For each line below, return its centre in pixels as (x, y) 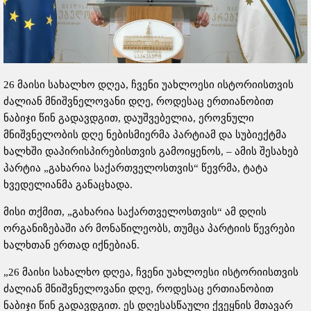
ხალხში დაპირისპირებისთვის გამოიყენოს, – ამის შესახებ (151, 151)
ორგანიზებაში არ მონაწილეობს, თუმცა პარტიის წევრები (149, 228)
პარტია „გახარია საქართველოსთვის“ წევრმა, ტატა (136, 168)
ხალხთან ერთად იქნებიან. (72, 245)
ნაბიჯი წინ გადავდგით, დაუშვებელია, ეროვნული (129, 118)
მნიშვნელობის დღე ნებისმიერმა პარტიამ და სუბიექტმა (145, 134)
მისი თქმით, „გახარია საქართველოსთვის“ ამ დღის (135, 211)
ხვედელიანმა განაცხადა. (68, 184)
